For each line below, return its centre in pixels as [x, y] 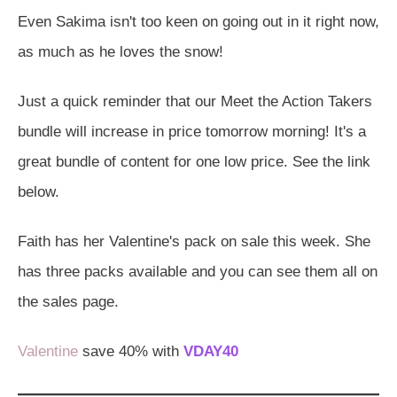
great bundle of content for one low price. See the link [194, 161]
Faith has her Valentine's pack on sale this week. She [194, 241]
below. [39, 191]
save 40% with [128, 351]
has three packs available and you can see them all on [198, 271]
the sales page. [68, 301]
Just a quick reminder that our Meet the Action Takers [195, 101]
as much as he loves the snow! [121, 51]
